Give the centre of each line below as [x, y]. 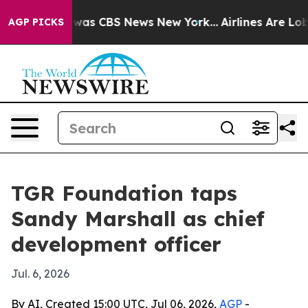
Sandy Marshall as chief [138, 219]
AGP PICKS [36, 22]
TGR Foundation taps [124, 193]
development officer [116, 244]
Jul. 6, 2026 [40, 274]
